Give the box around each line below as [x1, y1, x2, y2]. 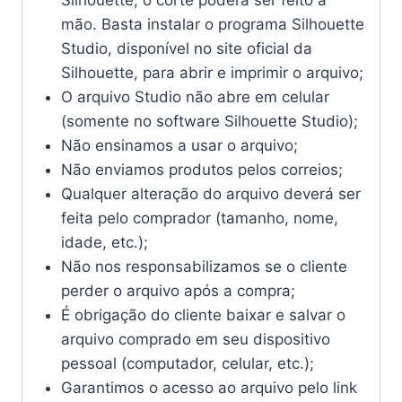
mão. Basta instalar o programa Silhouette [60, 15, 364, 34]
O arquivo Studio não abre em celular [60, 88, 329, 107]
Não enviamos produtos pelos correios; [60, 161, 343, 179]
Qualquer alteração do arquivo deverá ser [60, 185, 361, 204]
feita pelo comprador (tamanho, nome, [60, 209, 338, 228]
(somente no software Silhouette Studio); [60, 112, 358, 131]
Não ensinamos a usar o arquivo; [60, 136, 298, 155]
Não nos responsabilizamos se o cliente [60, 258, 347, 276]
